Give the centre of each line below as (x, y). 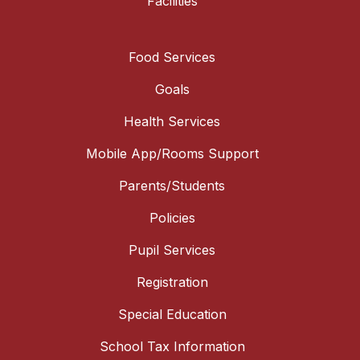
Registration (172, 282)
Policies (172, 217)
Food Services (172, 57)
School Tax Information (172, 346)
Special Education (172, 314)
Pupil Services (172, 250)
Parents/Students (172, 185)
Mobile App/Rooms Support (172, 153)
